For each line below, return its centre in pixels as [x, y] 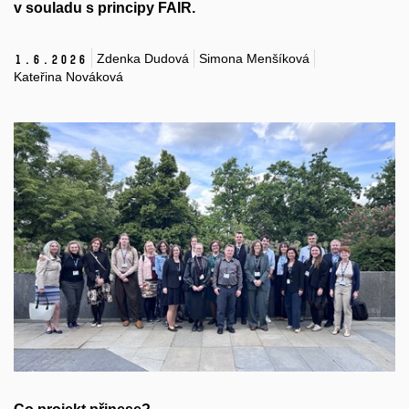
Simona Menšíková [254, 58]
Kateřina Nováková [68, 77]
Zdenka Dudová [143, 58]
